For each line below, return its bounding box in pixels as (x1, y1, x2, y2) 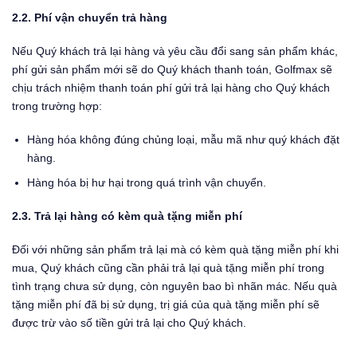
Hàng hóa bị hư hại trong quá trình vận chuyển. (26, 176, 266, 190)
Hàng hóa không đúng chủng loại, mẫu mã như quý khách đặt (26, 132, 339, 146)
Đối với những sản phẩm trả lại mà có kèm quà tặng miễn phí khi (12, 242, 339, 256)
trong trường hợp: (12, 100, 102, 112)
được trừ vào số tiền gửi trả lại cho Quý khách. (12, 316, 246, 329)
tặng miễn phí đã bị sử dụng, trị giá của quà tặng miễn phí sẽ (12, 297, 320, 311)
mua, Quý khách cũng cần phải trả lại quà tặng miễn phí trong (12, 261, 324, 274)
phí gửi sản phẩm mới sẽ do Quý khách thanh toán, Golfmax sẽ (12, 63, 332, 76)
